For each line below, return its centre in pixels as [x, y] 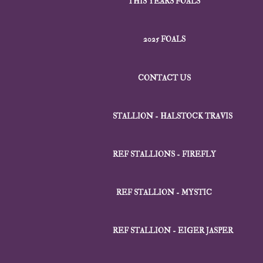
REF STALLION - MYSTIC [164, 193]
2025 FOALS [164, 40]
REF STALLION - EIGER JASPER [173, 231]
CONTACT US [164, 78]
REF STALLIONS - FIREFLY [164, 154]
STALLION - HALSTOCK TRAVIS [173, 116]
